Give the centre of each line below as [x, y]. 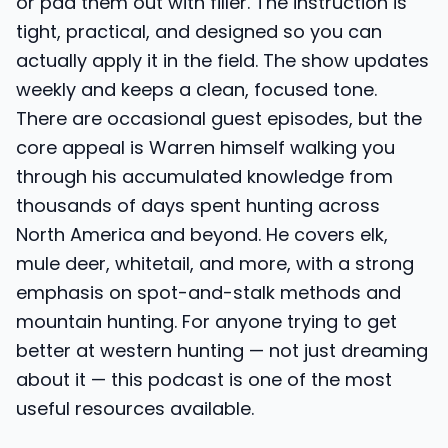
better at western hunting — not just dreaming [222, 350]
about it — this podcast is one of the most [204, 379]
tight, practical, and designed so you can [199, 31]
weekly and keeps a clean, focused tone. [196, 89]
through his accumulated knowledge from [204, 176]
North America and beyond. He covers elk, [202, 234]
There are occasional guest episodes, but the [219, 118]
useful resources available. [135, 408]
